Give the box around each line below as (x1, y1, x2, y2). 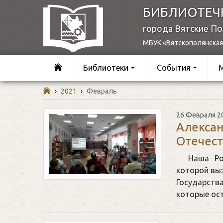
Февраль (87, 87, 117, 95)
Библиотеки (83, 63, 129, 73)
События (156, 63, 191, 73)
